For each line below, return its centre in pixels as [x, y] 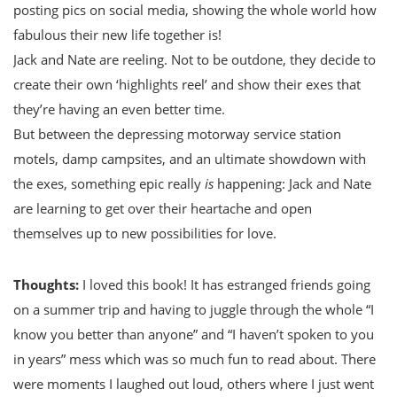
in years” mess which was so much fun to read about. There [195, 358]
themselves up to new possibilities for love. [145, 233]
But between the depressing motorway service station [177, 133]
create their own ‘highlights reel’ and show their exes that [187, 84]
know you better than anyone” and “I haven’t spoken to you [194, 334]
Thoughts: [46, 284]
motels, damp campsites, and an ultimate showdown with [190, 158]
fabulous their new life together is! [117, 34]
